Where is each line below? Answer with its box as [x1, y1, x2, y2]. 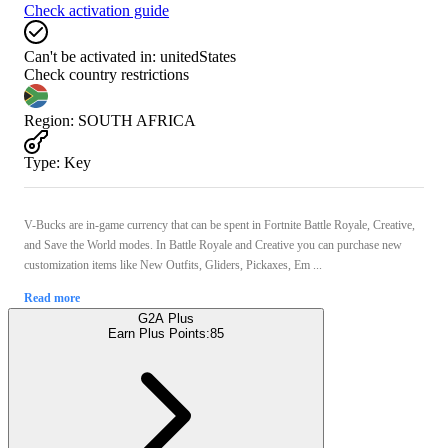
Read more [24, 290, 80, 305]
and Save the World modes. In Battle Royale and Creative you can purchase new [24, 237, 402, 252]
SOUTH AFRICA [78, 111, 196, 129]
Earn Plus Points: [108, 325, 210, 341]
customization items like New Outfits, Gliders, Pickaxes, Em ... [24, 257, 322, 272]
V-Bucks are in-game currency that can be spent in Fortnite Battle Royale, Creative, [24, 217, 415, 232]
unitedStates [160, 47, 236, 65]
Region [24, 111, 70, 129]
